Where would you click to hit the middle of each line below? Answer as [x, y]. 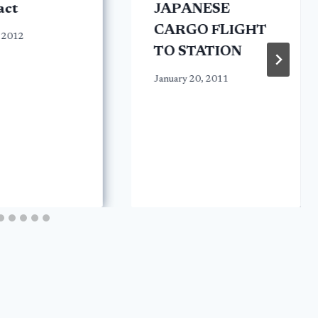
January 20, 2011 [191, 79]
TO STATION [198, 52]
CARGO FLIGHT [210, 31]
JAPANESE [192, 10]
